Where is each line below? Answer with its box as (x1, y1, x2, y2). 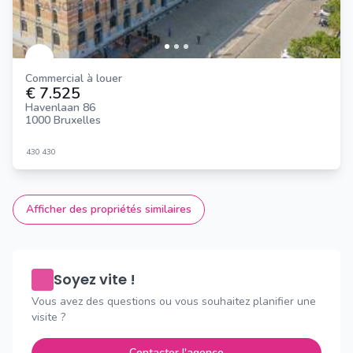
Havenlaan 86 (25, 100, 95, 116)
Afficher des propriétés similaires (26, 202, 191, 217)
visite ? (32, 310, 65, 325)
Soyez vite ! (54, 269, 136, 290)
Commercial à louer (32, 71, 122, 87)
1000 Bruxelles (25, 113, 101, 128)
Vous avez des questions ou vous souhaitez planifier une (32, 294, 316, 310)
